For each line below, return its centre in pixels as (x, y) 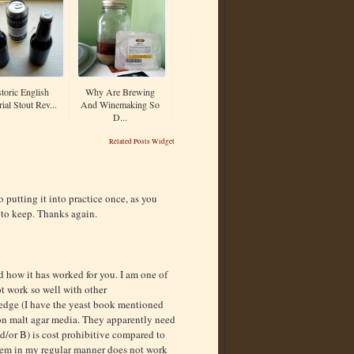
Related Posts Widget (142, 142)
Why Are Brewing (120, 92)
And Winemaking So (120, 105)
